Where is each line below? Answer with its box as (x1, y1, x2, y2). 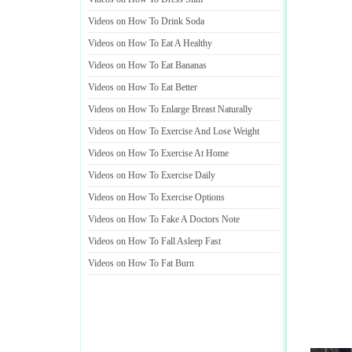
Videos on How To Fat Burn (88, 258, 194, 269)
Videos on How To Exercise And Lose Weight (88, 126, 259, 137)
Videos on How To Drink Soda (88, 16, 204, 27)
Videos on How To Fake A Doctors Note (88, 214, 240, 225)
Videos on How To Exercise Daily (88, 170, 215, 181)
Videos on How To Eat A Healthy (88, 38, 212, 49)
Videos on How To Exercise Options (88, 192, 225, 203)
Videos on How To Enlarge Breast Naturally (88, 104, 252, 115)
